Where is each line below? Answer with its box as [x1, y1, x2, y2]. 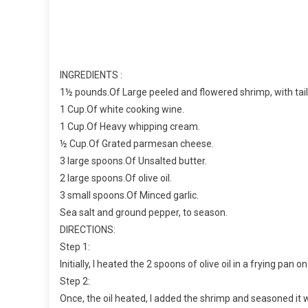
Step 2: [60, 276, 90, 287]
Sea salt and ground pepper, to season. [60, 207, 228, 218]
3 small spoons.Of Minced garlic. [60, 190, 199, 201]
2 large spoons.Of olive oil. [60, 173, 172, 184]
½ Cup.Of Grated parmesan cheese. [60, 138, 214, 149]
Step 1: [60, 241, 90, 252]
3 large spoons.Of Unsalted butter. [60, 155, 207, 166]
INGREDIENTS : [60, 69, 122, 80]
